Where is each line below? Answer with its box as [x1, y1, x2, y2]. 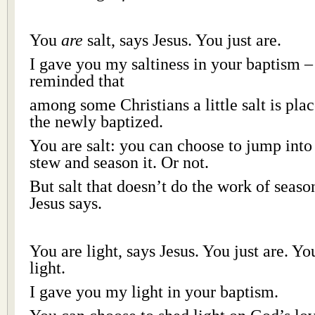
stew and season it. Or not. [30, 153, 209, 172]
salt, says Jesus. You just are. [83, 30, 281, 49]
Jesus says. [30, 193, 102, 212]
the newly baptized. [30, 112, 163, 131]
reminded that [30, 71, 124, 90]
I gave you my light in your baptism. [30, 282, 278, 301]
